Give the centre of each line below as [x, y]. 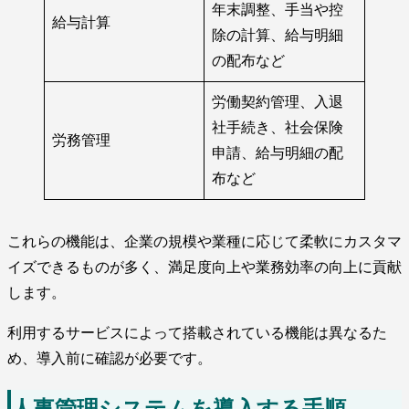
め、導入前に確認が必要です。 [110, 359]
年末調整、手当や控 [278, 10]
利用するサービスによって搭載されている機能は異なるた [197, 333]
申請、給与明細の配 [278, 153]
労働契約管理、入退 [278, 102]
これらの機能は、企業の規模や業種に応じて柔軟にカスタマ [204, 242]
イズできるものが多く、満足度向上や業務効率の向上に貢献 [204, 267]
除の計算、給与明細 [278, 36]
